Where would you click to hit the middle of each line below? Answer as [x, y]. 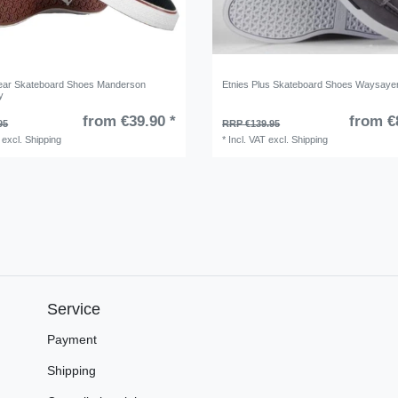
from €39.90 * [129, 122]
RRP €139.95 [251, 124]
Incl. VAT [247, 140]
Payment [72, 339]
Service [74, 309]
